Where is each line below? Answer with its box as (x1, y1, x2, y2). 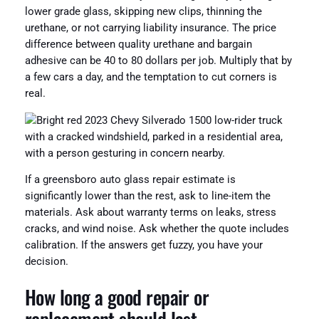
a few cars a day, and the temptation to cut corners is (24, 71, 277, 84)
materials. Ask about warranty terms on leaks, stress (24, 206, 276, 219)
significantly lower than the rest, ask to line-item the (24, 190, 271, 203)
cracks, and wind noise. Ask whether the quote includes (24, 223, 289, 236)
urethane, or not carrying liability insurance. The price (24, 22, 276, 35)
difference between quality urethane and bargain (24, 38, 252, 51)
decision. (24, 256, 68, 268)
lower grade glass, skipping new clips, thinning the (24, 6, 262, 19)
